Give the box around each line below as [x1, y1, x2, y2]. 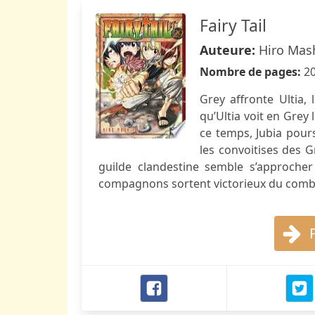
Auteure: [200, 41, 259, 58]
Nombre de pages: [200, 64, 304, 79]
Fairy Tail [200, 14, 266, 37]
